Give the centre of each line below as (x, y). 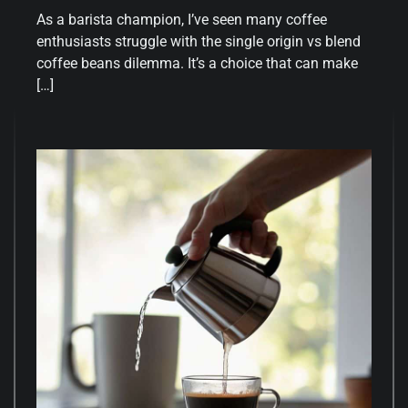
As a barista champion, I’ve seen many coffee (182, 20)
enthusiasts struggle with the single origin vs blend (199, 42)
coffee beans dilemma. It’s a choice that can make (197, 64)
